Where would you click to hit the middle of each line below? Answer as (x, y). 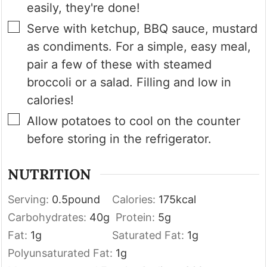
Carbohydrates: (49, 217)
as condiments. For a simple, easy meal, (139, 47)
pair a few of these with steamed (119, 65)
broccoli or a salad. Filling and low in (129, 83)
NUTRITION (50, 174)
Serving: (30, 199)
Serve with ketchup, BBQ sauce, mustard (142, 29)
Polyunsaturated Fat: (62, 253)
